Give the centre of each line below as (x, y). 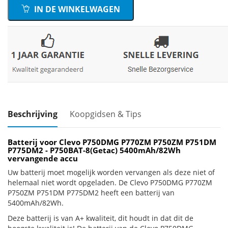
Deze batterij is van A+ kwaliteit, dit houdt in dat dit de (101, 218)
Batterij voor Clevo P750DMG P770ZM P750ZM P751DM (112, 142)
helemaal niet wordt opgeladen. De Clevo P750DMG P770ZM (110, 182)
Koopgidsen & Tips (106, 114)
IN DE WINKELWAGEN (76, 9)
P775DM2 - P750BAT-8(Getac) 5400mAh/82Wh (94, 150)
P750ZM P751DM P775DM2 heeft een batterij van (91, 193)
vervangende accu (43, 158)
